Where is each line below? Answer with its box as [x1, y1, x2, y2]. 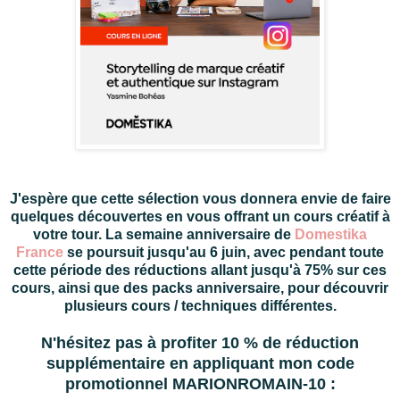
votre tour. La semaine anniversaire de [33, 226, 295, 242]
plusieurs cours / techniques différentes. [63, 297, 337, 313]
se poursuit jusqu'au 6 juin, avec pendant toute [63, 244, 384, 260]
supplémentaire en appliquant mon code [46, 354, 354, 372]
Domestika [295, 226, 367, 242]
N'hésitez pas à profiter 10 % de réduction [41, 333, 359, 352]
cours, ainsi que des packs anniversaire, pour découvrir [12, 279, 388, 296]
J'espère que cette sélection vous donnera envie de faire [9, 190, 391, 206]
